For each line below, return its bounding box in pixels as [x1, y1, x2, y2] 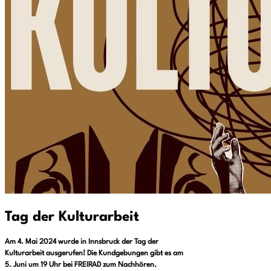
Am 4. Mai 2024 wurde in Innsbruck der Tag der [5, 238, 158, 246]
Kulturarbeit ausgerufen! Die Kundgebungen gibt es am [5, 249, 183, 257]
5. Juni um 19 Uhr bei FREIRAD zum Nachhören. [5, 261, 157, 269]
